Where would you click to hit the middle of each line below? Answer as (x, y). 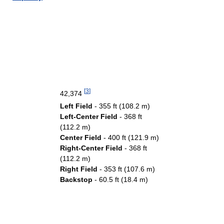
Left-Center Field (89, 116)
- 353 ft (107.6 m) (126, 169)
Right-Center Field (91, 148)
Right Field (79, 169)
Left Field (76, 106)
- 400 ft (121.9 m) (130, 137)
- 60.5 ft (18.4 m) (120, 179)
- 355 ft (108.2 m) (121, 106)
